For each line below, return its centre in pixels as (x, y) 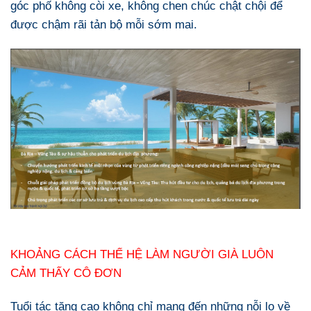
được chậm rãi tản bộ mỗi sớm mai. (106, 24)
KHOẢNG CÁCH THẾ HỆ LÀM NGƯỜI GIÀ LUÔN (142, 254)
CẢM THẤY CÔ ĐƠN (66, 273)
